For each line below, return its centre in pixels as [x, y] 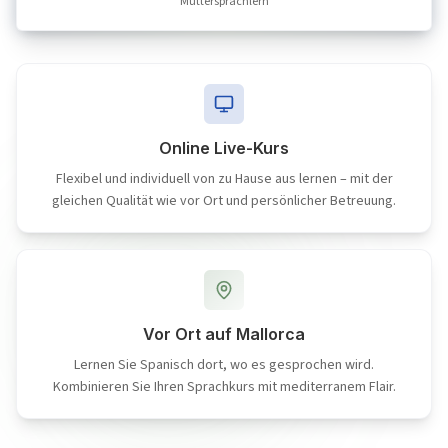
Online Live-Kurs [224, 147]
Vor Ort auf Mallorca [224, 333]
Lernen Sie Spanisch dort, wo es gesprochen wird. [224, 364]
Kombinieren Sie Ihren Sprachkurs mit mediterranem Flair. [224, 386]
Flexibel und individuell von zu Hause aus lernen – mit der [224, 178]
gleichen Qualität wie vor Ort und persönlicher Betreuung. [224, 200]
